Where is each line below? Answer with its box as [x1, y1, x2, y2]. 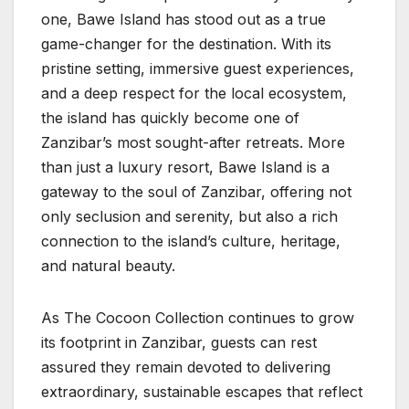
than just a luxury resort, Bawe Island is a [41, 157, 330, 176]
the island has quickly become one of [41, 108, 299, 127]
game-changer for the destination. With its [41, 34, 331, 53]
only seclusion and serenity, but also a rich [41, 206, 338, 225]
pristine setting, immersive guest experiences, [41, 58, 354, 78]
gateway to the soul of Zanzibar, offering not [41, 182, 351, 201]
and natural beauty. [41, 256, 180, 275]
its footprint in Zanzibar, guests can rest [41, 332, 317, 351]
